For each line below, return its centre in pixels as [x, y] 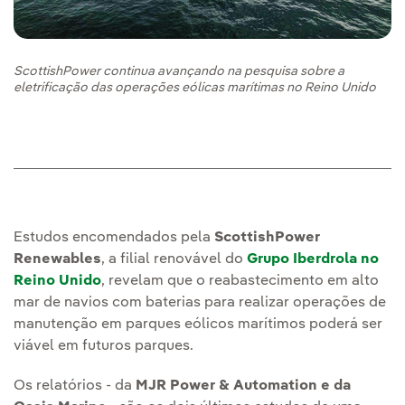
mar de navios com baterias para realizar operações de [200, 303]
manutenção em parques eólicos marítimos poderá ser [198, 325]
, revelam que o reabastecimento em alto [240, 282]
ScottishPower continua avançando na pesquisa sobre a [179, 72]
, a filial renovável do [174, 260]
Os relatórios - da [75, 386]
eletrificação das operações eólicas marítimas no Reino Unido [195, 88]
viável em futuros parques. [104, 347]
